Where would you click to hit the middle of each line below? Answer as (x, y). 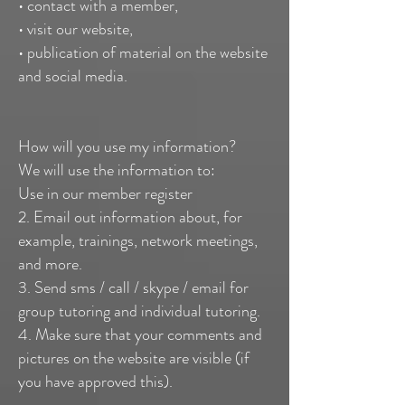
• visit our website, (75, 29)
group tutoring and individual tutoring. (139, 311)
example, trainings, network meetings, (138, 240)
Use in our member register (105, 193)
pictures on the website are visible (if (134, 358)
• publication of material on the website (143, 52)
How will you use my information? (127, 146)
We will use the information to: (117, 170)
